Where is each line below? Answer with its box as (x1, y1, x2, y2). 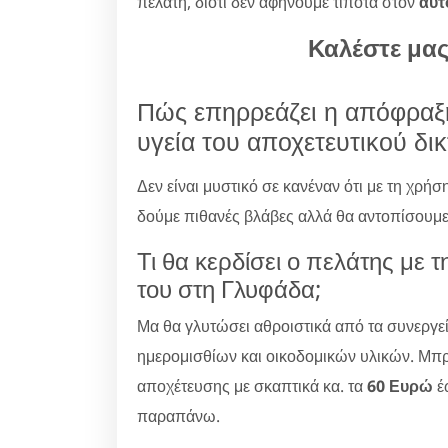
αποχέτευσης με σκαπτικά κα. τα (137, 374, 367, 397)
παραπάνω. (137, 404, 220, 427)
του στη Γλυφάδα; (137, 271, 321, 305)
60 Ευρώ (367, 374, 433, 397)
